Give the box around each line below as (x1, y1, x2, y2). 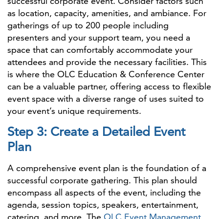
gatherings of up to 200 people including (7, 20, 169, 31)
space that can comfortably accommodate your (7, 44, 193, 55)
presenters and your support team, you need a (7, 32, 190, 43)
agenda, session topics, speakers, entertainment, (7, 199, 198, 210)
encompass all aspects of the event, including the (7, 187, 201, 198)
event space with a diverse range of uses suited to (7, 93, 204, 104)
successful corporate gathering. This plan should (7, 175, 197, 186)
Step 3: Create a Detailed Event (7, 124, 185, 139)
